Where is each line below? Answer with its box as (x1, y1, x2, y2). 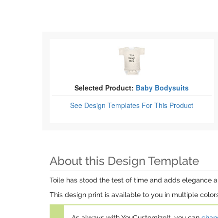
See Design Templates (70, 100, 142, 110)
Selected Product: (74, 83, 134, 92)
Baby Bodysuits (136, 83, 189, 92)
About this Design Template (50, 154, 199, 168)
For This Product (142, 100, 194, 110)
